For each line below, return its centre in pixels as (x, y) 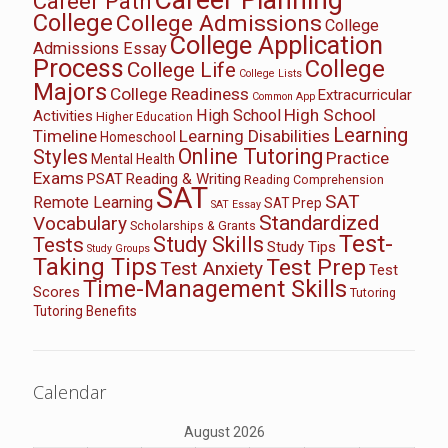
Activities (63, 115)
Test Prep (316, 267)
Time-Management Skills (215, 288)
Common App (283, 96)
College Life (181, 69)
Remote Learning (93, 202)
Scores (56, 291)
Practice (357, 157)
